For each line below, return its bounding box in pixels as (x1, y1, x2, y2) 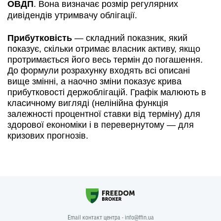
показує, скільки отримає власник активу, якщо (7, 44, 200, 54)
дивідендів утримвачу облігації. (7, 10, 137, 20)
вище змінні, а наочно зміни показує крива (7, 76, 182, 86)
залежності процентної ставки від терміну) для (7, 109, 200, 119)
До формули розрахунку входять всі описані (7, 66, 190, 75)
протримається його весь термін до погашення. (7, 55, 203, 65)
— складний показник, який (72, 33, 187, 43)
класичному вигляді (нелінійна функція (7, 98, 168, 108)
